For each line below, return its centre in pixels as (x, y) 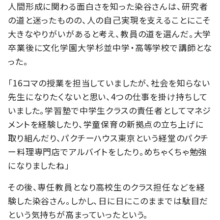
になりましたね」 (39, 165)
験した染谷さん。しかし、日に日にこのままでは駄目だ (108, 200)
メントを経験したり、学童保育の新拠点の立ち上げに (106, 124)
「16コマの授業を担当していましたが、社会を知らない (109, 82)
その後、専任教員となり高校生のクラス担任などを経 (107, 187)
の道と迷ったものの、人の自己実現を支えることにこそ (110, 20)
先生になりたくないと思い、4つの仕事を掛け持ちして (108, 96)
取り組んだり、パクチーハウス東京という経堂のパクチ (109, 137)
